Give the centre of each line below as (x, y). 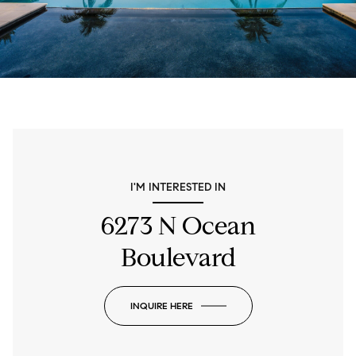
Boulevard (178, 258)
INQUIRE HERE (161, 306)
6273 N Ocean (178, 226)
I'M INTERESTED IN (178, 188)
